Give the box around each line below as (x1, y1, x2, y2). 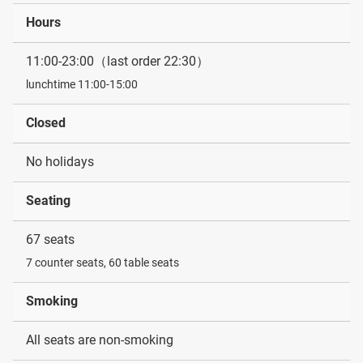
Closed (26, 114, 66, 130)
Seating (26, 192, 70, 208)
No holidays (26, 154, 94, 170)
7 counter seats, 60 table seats (26, 256, 179, 270)
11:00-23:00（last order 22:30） (26, 53, 209, 70)
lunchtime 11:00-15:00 (26, 78, 138, 92)
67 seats (26, 232, 75, 248)
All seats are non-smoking (26, 332, 173, 348)
